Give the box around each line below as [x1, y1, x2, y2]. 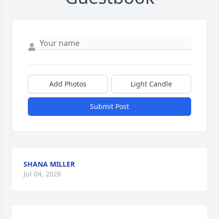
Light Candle [131, 79, 172, 89]
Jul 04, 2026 [23, 169, 61, 179]
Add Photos [49, 79, 87, 89]
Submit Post [90, 102, 129, 111]
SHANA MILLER [23, 159, 75, 169]
